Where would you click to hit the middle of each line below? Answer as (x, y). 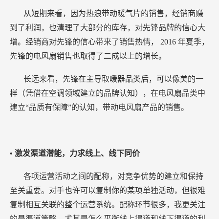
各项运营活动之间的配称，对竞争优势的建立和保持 (113, 176)
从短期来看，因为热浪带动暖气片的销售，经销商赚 (113, 14)
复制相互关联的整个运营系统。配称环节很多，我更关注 (108, 205)
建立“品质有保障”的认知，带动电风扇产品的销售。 (99, 108)
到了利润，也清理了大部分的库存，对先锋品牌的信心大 (108, 28)
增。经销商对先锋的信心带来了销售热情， (85, 42)
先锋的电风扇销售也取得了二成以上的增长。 (88, 56)
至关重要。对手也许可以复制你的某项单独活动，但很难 (108, 191)
